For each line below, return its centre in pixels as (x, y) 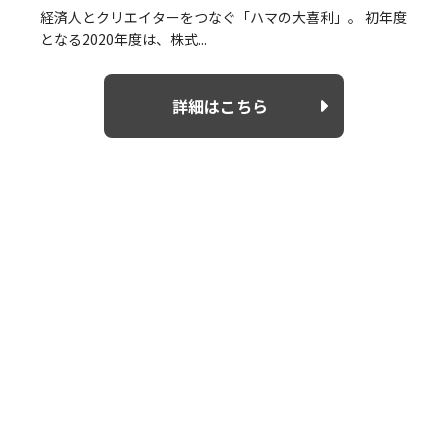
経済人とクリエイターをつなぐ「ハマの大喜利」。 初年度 (223, 16)
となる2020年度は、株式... (123, 38)
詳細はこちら (220, 105)
